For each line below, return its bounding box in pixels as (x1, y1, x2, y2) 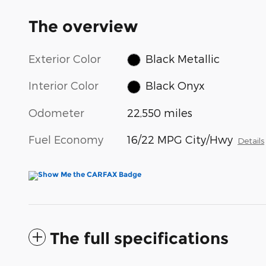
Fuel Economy (28, 132, 103, 145)
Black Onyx (145, 79, 205, 92)
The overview (28, 16, 138, 36)
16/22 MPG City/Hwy (127, 132, 233, 145)
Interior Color (28, 79, 99, 92)
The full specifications (50, 228, 229, 248)
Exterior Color (28, 52, 101, 65)
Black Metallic (145, 52, 220, 65)
